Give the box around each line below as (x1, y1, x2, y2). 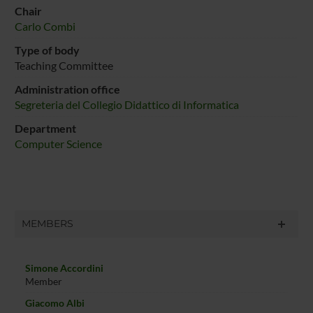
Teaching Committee (14, 58, 113, 72)
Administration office (14, 82, 120, 96)
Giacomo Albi (24, 297, 85, 309)
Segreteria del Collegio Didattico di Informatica (14, 97, 239, 111)
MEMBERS (21, 217, 73, 230)
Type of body (14, 43, 80, 57)
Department (14, 121, 76, 135)
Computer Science (14, 136, 102, 150)
